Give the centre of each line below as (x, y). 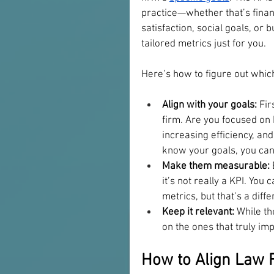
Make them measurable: (216, 166)
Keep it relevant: (198, 212)
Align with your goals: (209, 105)
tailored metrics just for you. (205, 44)
